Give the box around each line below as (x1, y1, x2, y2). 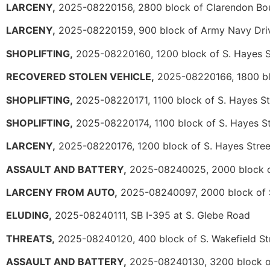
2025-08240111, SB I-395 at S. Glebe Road (52, 209, 250, 222)
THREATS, (6, 232, 55, 245)
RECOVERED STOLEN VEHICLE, (6, 71, 154, 83)
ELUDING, (6, 209, 52, 222)
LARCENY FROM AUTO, (6, 186, 118, 199)
